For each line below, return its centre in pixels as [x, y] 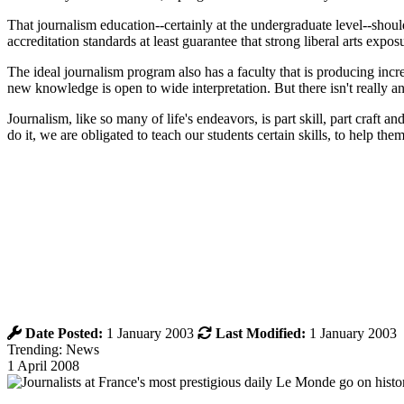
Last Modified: [261, 333]
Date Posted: [64, 333]
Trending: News [53, 349]
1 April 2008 [43, 365]
